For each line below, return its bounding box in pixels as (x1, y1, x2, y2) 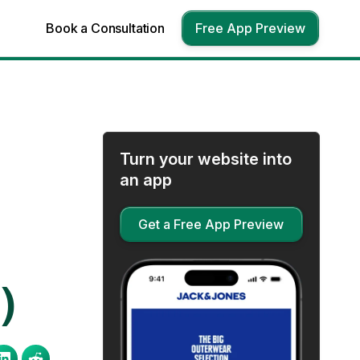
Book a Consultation (46, 20, 165, 36)
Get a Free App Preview (138, 216, 284, 232)
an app (119, 170, 172, 190)
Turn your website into (119, 149, 292, 169)
